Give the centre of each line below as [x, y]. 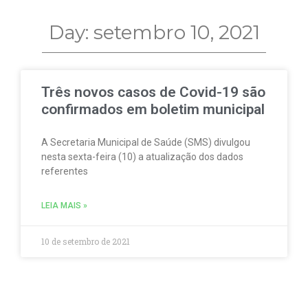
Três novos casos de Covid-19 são [153, 92]
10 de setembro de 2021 [86, 241]
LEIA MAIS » [64, 205]
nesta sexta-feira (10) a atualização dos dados [142, 156]
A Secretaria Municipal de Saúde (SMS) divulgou [146, 142]
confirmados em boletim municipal [153, 109]
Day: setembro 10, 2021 [154, 32]
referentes [65, 171]
